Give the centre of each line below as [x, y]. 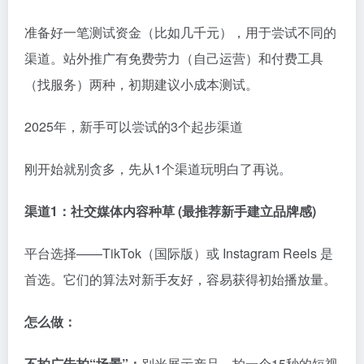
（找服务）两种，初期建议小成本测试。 [141, 84]
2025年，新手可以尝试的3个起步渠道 [134, 126]
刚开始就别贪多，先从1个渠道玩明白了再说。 [158, 168]
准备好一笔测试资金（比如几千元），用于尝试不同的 [180, 32]
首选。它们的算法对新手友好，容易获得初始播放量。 [180, 279]
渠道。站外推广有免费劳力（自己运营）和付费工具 [174, 58]
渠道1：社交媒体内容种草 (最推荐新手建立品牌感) [170, 210]
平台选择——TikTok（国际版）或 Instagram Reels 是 [179, 253]
